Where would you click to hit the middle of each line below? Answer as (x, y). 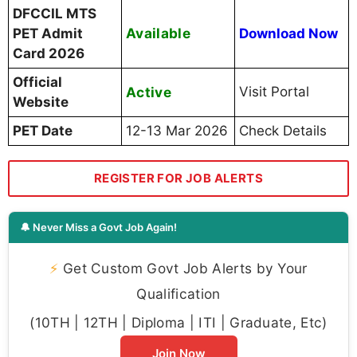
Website (41, 102)
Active (149, 92)
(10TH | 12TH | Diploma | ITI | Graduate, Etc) (178, 323)
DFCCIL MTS (55, 14)
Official (37, 82)
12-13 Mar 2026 (177, 131)
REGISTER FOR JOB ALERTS (178, 178)
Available (158, 33)
